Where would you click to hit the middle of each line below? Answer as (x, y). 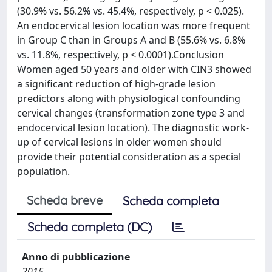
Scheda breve (65, 200)
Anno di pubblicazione (76, 257)
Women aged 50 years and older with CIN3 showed (134, 69)
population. (43, 171)
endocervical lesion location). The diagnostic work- (133, 127)
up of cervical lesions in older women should (119, 142)
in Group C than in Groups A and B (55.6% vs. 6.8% (131, 40)
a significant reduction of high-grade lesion (116, 84)
